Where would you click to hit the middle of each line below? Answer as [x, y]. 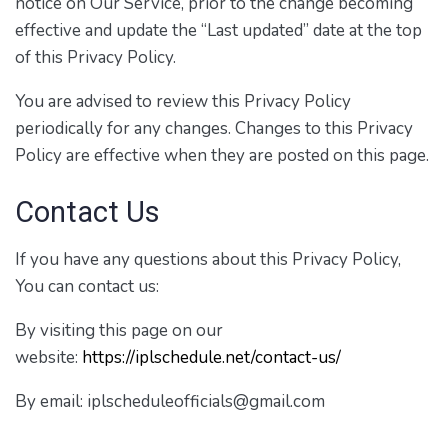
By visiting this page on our [119, 331]
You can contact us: [87, 287]
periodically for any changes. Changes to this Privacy [214, 128]
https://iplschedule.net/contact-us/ [211, 358]
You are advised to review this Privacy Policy [183, 101]
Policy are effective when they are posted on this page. [222, 155]
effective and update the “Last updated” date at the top [218, 30]
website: [48, 358]
